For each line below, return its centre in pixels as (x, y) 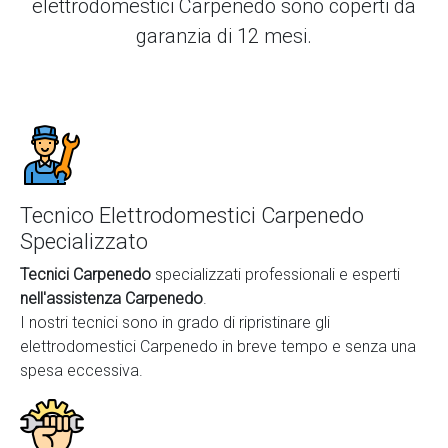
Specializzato (84, 241)
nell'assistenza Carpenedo (111, 298)
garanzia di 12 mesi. (224, 36)
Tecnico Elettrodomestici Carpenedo (192, 215)
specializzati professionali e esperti (275, 274)
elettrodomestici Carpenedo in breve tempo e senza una (218, 346)
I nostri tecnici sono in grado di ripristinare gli (175, 322)
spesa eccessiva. (81, 370)
